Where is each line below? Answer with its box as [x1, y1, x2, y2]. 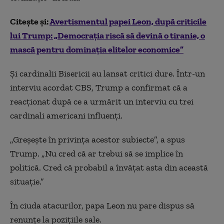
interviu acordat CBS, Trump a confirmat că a [10, 82, 187, 93]
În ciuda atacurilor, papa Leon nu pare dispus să [10, 200, 194, 211]
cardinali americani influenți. [10, 110, 122, 121]
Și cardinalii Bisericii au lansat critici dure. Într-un [10, 68, 205, 79]
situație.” [10, 176, 44, 187]
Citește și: [10, 16, 49, 27]
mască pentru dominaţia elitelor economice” [10, 44, 183, 55]
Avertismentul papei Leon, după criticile [49, 16, 206, 27]
